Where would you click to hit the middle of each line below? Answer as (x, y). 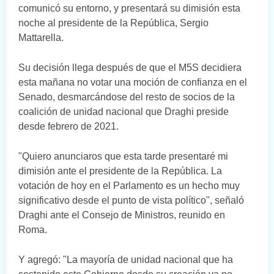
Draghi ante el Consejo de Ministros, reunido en (122, 215)
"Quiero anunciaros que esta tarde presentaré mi (123, 157)
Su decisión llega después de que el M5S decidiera (130, 68)
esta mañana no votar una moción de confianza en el (133, 83)
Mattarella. (41, 38)
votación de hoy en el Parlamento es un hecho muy (129, 186)
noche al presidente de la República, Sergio (113, 23)
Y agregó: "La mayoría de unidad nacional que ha (126, 260)
